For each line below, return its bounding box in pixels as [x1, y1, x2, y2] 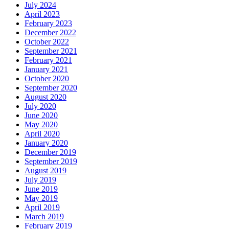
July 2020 [25, 102, 56, 111]
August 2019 [25, 166, 66, 175]
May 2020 [25, 120, 58, 129]
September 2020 [25, 83, 77, 93]
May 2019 [25, 194, 58, 203]
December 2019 [25, 148, 76, 157]
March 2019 [25, 212, 64, 221]
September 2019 [25, 157, 77, 166]
